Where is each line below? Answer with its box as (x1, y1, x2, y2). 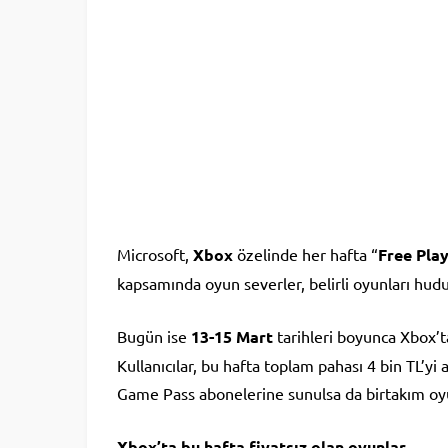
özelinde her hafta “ (233, 244, 378, 265)
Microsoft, (117, 244, 193, 265)
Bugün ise (117, 326, 191, 347)
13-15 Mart (191, 326, 273, 348)
